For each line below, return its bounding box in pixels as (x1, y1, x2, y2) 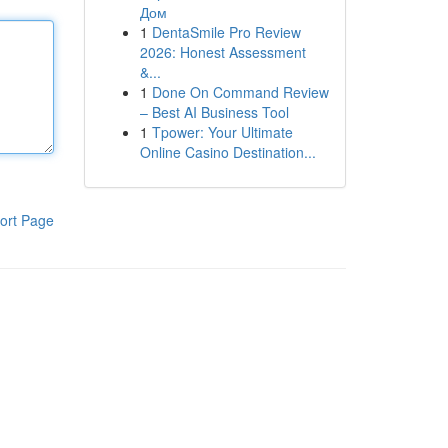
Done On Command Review (151, 82, 329, 102)
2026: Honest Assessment (139, 42, 306, 62)
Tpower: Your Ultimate (151, 122, 293, 142)
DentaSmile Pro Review (151, 22, 301, 42)
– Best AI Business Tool (139, 102, 289, 122)
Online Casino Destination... (139, 142, 316, 162)
